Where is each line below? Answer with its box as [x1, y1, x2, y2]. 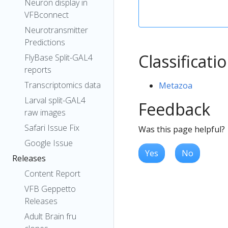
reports [24, 64, 51, 75]
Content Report [24, 168, 80, 179]
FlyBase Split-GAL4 [24, 52, 93, 63]
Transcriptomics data [24, 79, 101, 91]
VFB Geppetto [24, 183, 76, 194]
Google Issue [24, 137, 73, 149]
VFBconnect [24, 9, 69, 20]
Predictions [24, 37, 65, 48]
